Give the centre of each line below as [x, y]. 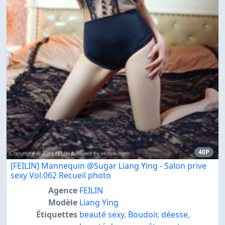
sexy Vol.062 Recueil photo [61, 176]
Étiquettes [57, 215]
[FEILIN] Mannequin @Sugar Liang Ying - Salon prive [108, 166]
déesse [174, 215]
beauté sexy [101, 215]
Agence [63, 191]
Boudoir [142, 215]
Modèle [63, 203]
